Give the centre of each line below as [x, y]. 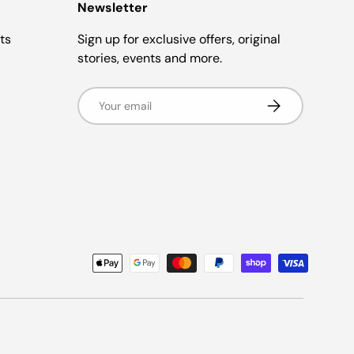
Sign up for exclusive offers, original [179, 39]
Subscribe [290, 102]
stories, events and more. [149, 58]
